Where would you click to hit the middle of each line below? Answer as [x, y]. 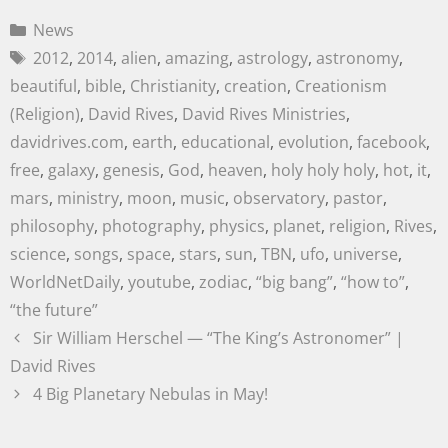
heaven [235, 170]
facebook [391, 142]
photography [151, 226]
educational [225, 142]
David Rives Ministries [264, 114]
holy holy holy [323, 170]
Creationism [341, 86]
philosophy [52, 226]
